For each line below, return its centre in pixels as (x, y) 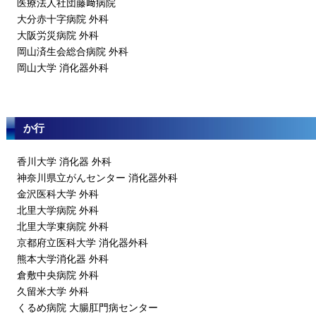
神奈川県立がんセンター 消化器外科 (97, 178)
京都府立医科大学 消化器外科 (83, 243)
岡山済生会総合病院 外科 (73, 51)
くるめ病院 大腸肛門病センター (87, 308)
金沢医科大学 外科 (58, 194)
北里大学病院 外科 (58, 210)
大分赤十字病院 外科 (63, 19)
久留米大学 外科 (53, 291)
